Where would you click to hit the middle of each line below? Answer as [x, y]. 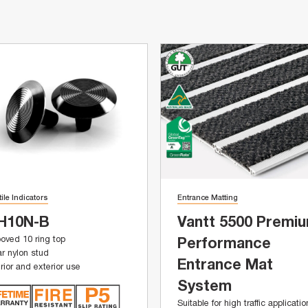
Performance [224, 243]
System [205, 286]
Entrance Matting [208, 197]
